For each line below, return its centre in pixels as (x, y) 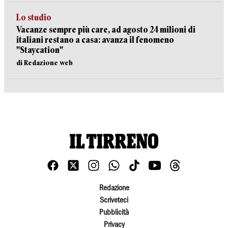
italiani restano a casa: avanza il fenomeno (95, 40)
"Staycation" (40, 50)
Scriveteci (114, 200)
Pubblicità (114, 212)
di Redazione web (45, 62)
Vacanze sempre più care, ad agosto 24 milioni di (106, 30)
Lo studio (34, 17)
